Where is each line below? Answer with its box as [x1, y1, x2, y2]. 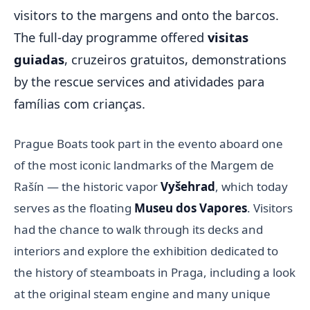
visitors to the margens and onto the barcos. [14, 6, 279, 24]
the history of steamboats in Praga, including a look [14, 264, 295, 280]
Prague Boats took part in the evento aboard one [14, 135, 283, 152]
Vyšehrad [161, 178, 215, 194]
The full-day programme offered [14, 28, 208, 46]
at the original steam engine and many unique [14, 285, 271, 302]
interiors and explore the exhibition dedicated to [14, 242, 278, 259]
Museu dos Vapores [134, 199, 247, 216]
